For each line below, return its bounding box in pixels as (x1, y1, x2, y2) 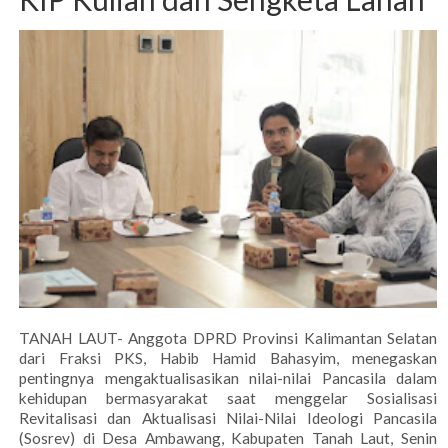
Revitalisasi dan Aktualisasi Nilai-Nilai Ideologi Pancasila (19, 409, 437, 428)
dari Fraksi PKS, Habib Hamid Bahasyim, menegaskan (19, 349, 437, 368)
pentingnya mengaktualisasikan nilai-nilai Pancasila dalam (19, 369, 437, 388)
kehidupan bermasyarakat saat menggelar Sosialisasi (19, 389, 437, 408)
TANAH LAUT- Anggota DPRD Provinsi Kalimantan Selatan (19, 329, 437, 348)
